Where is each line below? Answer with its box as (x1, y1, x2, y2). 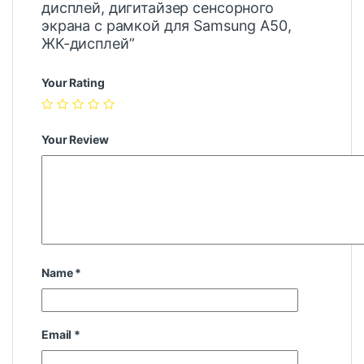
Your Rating (41, 75, 105, 89)
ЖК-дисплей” (41, 34, 135, 52)
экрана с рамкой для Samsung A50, (41, 16, 292, 34)
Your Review (41, 132, 109, 147)
